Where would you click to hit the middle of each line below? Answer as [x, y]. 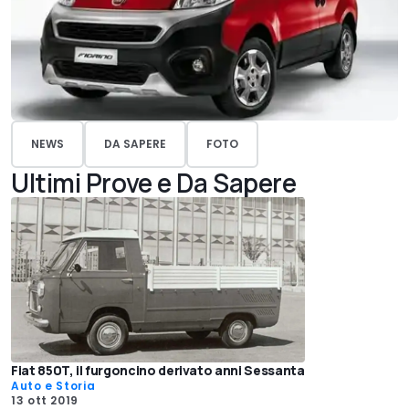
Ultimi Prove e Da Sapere [154, 183]
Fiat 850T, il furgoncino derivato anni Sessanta [158, 371]
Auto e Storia [53, 386]
